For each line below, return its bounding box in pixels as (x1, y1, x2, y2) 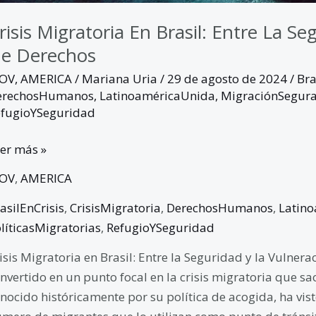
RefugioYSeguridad (106, 219, 214, 236)
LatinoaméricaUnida (99, 87, 215, 104)
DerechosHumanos (166, 199, 273, 216)
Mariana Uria (81, 71, 160, 87)
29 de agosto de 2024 (166, 71, 290, 87)
